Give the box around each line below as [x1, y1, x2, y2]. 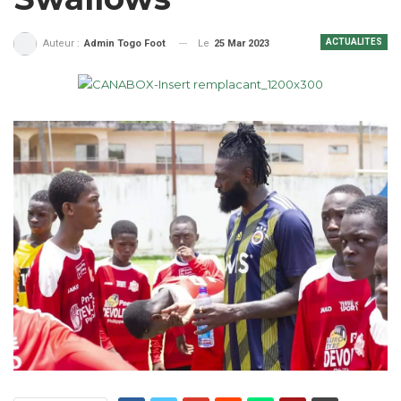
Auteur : [43, 37, 82, 49]
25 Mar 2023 [214, 37, 269, 49]
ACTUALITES [326, 36, 382, 47]
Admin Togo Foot [84, 37, 166, 49]
